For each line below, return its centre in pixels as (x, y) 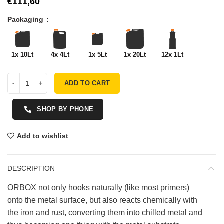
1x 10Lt (22, 54)
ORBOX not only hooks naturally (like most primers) (98, 187)
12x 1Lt (172, 54)
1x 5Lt (97, 54)
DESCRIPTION (31, 168)
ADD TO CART (87, 83)
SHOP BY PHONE (65, 109)
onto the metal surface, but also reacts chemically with (102, 200)
